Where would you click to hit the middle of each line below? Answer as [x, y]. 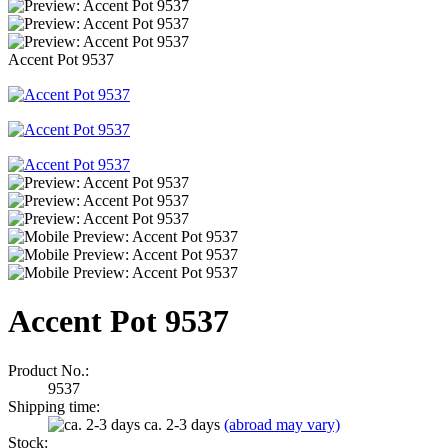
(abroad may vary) [282, 424]
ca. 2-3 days [184, 424]
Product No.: [48, 370]
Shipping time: [54, 406]
